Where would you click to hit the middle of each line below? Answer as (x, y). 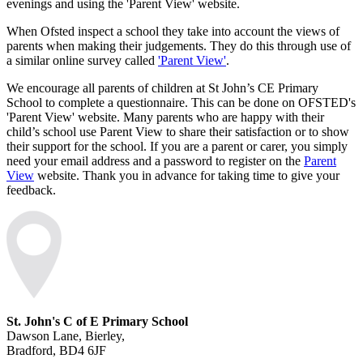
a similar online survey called (82, 61)
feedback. (33, 190)
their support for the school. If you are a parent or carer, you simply (177, 147)
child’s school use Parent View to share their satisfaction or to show (178, 132)
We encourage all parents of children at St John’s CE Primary (162, 88)
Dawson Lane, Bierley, (66, 336)
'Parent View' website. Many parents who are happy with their (165, 117)
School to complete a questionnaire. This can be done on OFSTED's (181, 103)
